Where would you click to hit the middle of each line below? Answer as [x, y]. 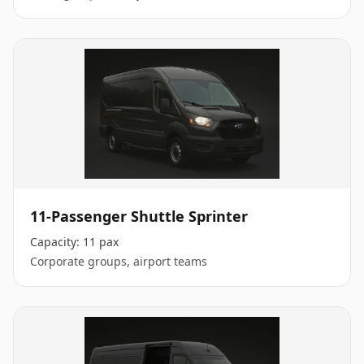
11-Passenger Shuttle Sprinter [139, 216]
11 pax [101, 242]
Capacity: [56, 242]
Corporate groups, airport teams [119, 261]
